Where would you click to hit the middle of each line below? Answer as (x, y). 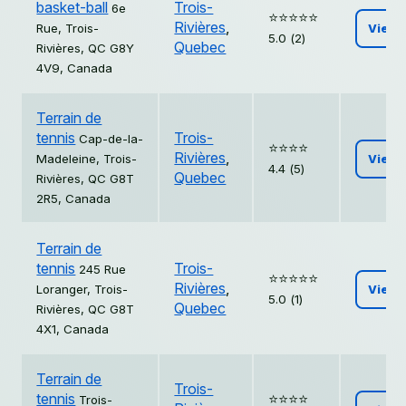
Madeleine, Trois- (87, 159)
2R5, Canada (74, 199)
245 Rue (103, 270)
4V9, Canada (75, 68)
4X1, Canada (73, 329)
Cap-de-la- (111, 139)
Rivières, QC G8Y (86, 48)
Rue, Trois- (68, 29)
